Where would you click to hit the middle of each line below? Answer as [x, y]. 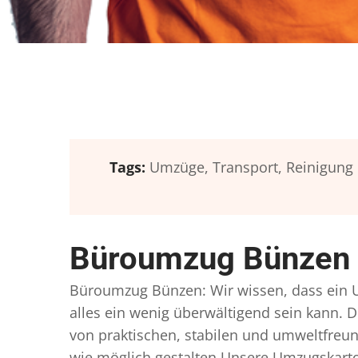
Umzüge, [179, 167]
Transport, [247, 167]
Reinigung [320, 167]
